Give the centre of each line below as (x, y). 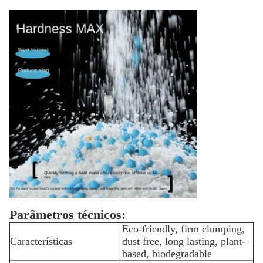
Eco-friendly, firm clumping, (183, 229)
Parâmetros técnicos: (68, 215)
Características (41, 241)
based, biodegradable (167, 254)
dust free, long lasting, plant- (184, 241)
